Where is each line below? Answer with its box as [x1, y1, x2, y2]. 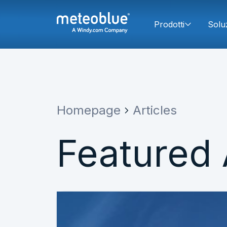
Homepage [57, 103, 121, 118]
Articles [133, 103, 177, 118]
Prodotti [154, 19, 184, 29]
